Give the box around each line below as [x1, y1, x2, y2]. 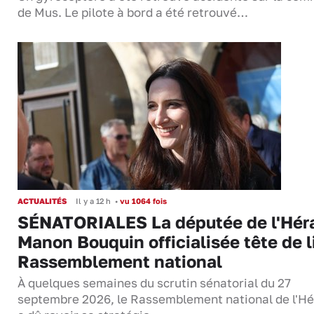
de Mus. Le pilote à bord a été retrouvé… [18, 6, 248, 20]
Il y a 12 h [76, 196, 111, 206]
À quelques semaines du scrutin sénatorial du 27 [18, 276, 291, 291]
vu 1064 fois [118, 196, 167, 206]
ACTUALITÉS [18, 196, 67, 206]
